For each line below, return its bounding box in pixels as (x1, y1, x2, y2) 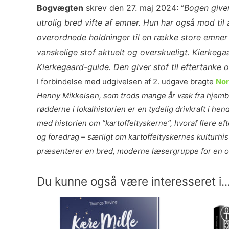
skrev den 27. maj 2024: (83, 3, 178, 13)
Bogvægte (37, 3, 78, 13)
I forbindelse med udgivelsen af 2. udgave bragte (37, 77, 216, 86)
